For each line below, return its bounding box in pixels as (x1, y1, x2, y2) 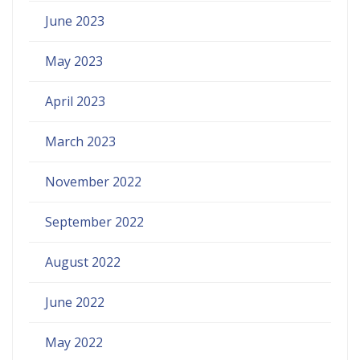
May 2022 (45, 333, 103, 351)
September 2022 (45, 212, 144, 231)
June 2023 (45, 11, 104, 30)
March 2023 (45, 132, 116, 150)
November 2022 (45, 172, 141, 190)
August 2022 (45, 252, 121, 271)
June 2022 (45, 292, 104, 311)
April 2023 (45, 92, 105, 110)
